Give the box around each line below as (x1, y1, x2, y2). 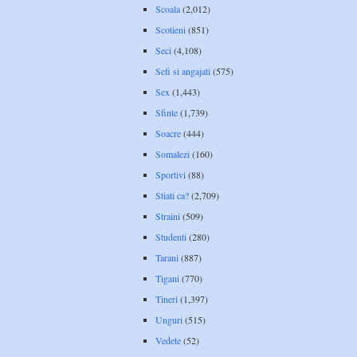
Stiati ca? (155, 188, 189, 202)
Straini (155, 209, 180, 222)
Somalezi (155, 147, 190, 160)
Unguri (155, 312, 182, 326)
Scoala (155, 2, 180, 15)
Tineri (155, 292, 178, 305)
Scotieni (155, 22, 186, 36)
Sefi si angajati (155, 64, 210, 77)
